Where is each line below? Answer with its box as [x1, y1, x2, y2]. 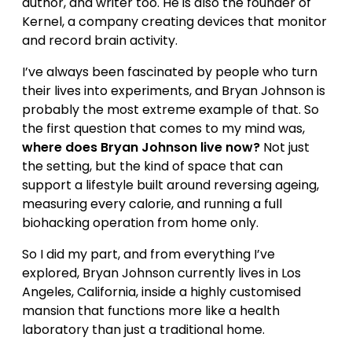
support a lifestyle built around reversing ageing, [22, 176, 319, 195]
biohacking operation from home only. [22, 214, 258, 233]
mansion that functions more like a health [22, 302, 280, 321]
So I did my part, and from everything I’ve [22, 245, 275, 264]
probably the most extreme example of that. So [22, 101, 319, 119]
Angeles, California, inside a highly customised [22, 283, 301, 302]
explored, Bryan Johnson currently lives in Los [22, 264, 301, 283]
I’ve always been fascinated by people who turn [22, 63, 317, 82]
